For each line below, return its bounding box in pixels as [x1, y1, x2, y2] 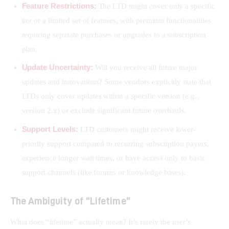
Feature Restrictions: [21, 2, 97, 11]
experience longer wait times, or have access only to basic [21, 153, 205, 162]
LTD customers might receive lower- [78, 125, 196, 133]
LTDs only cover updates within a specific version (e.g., [21, 92, 199, 101]
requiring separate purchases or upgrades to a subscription [21, 31, 206, 39]
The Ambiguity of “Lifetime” [10, 195, 130, 206]
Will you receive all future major [93, 63, 198, 72]
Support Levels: [21, 124, 78, 133]
